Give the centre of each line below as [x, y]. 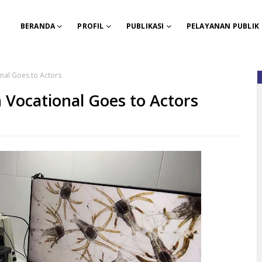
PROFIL [91, 26]
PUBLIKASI [145, 26]
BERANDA [38, 26]
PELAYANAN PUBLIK [223, 26]
